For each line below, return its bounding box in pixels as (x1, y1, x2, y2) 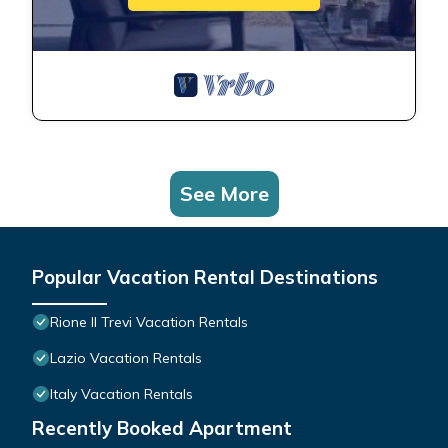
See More (179, 181, 269, 207)
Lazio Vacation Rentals (50, 349, 202, 368)
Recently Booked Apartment (32, 416, 292, 441)
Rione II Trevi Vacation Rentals (50, 313, 248, 332)
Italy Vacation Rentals (50, 385, 193, 404)
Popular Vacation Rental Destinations (32, 265, 378, 290)
